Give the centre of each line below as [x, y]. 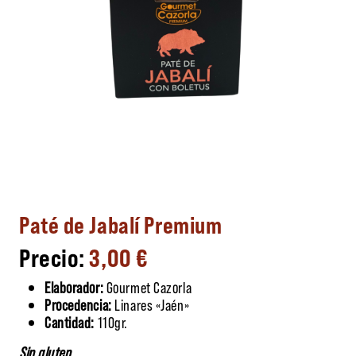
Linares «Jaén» [151, 304]
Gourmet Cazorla [149, 286]
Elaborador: [75, 286]
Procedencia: [78, 304]
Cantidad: [70, 321]
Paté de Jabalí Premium [121, 224]
